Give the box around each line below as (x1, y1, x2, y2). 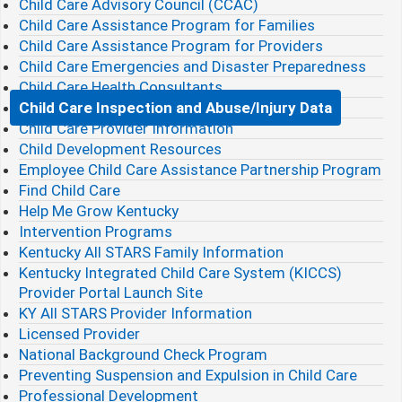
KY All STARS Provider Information (19, 304, 252, 322)
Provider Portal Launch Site (19, 284, 203, 301)
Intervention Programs (19, 223, 172, 240)
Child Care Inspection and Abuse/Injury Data (19, 99, 332, 117)
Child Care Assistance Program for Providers (19, 37, 323, 55)
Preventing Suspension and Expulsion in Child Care (19, 366, 357, 384)
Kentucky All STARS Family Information (19, 243, 284, 261)
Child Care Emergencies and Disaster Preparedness (19, 57, 366, 75)
